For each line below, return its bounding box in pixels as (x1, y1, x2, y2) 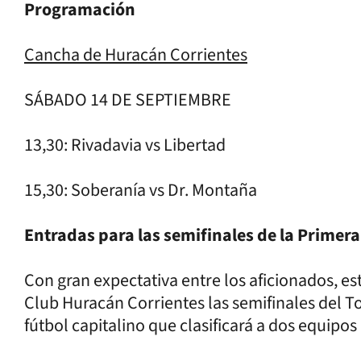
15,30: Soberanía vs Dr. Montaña (24, 176, 257, 203)
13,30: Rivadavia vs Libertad (24, 131, 226, 158)
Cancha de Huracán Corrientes (24, 41, 247, 68)
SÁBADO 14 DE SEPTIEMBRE (24, 86, 231, 113)
